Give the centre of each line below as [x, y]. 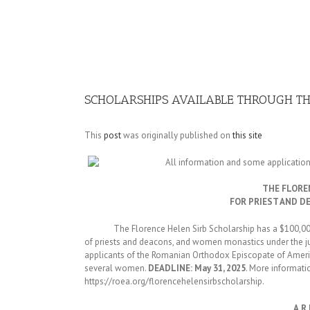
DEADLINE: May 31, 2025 [197, 268]
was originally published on [177, 135]
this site [247, 135]
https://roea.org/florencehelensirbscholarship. [174, 281]
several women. [116, 268]
